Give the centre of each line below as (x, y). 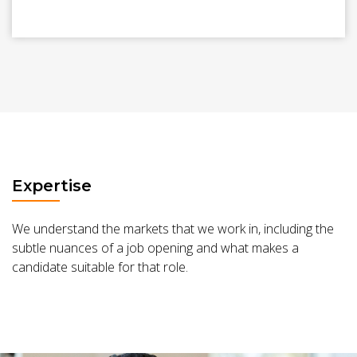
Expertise (52, 186)
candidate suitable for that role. (100, 267)
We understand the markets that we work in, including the (173, 228)
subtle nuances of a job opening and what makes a (155, 247)
